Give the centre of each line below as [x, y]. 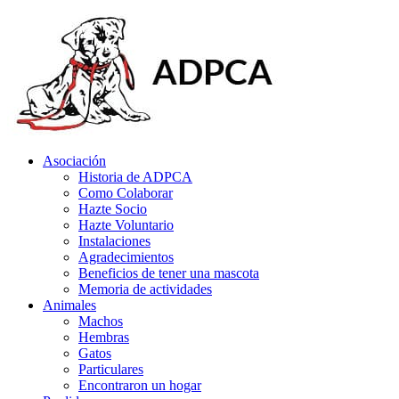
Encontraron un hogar [140, 385]
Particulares [111, 369]
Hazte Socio [113, 209]
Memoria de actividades [145, 289]
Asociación [74, 161]
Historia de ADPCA [135, 177]
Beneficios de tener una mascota [169, 273]
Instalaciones [114, 241]
